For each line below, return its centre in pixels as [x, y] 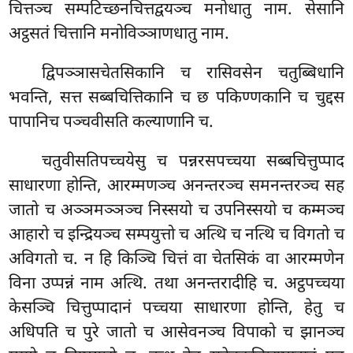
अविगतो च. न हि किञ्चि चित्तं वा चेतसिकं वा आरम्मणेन [176, 260]
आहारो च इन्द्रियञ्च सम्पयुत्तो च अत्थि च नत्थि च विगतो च [176, 235]
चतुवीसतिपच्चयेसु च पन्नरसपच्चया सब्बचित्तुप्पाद [193, 162]
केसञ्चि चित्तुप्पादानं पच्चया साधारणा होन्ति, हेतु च [176, 308]
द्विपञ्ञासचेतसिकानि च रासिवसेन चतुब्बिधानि [193, 74]
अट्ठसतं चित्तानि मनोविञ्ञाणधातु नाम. [119, 35]
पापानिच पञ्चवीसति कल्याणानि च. [111, 123]
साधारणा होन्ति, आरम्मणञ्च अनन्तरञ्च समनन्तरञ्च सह [176, 186]
